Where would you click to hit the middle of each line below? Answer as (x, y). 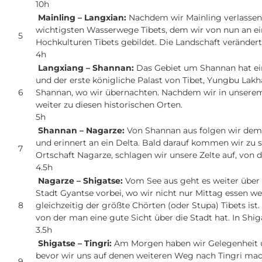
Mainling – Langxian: (83, 18)
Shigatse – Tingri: (76, 244)
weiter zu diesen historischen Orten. (110, 105)
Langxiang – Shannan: (87, 68)
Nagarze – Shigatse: (80, 181)
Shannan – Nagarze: (82, 131)
